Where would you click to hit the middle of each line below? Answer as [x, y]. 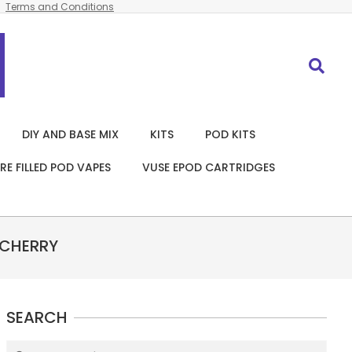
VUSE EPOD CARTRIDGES [209, 167]
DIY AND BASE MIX [70, 134]
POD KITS [230, 134]
